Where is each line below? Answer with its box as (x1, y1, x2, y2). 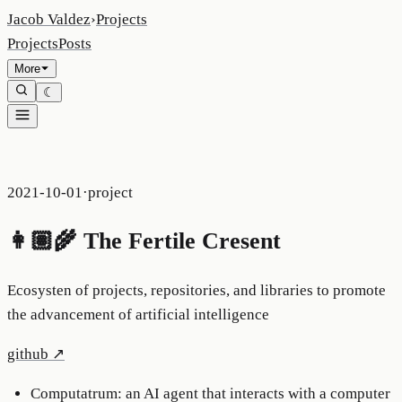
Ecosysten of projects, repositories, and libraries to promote (7, 282, 386, 300)
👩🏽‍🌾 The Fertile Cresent (7, 228, 281, 255)
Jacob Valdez (7, 11, 91, 28)
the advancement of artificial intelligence (7, 306, 269, 324)
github (7, 345, 48, 363)
